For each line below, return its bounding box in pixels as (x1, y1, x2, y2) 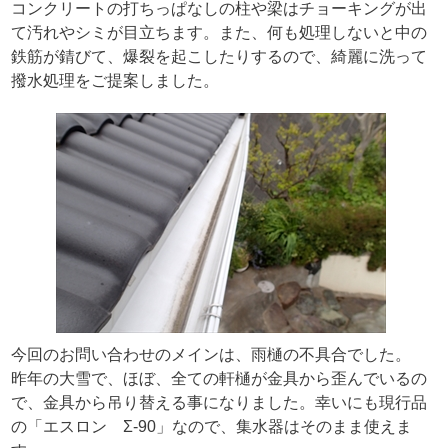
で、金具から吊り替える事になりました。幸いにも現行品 (10, 393, 427, 411)
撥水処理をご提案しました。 (10, 71, 219, 89)
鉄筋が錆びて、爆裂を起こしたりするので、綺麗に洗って (10, 47, 427, 65)
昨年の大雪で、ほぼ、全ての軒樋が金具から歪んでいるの (10, 369, 427, 387)
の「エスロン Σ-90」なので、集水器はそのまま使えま (10, 417, 412, 435)
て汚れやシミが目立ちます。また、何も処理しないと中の (10, 23, 427, 41)
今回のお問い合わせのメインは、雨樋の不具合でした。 (10, 345, 411, 363)
